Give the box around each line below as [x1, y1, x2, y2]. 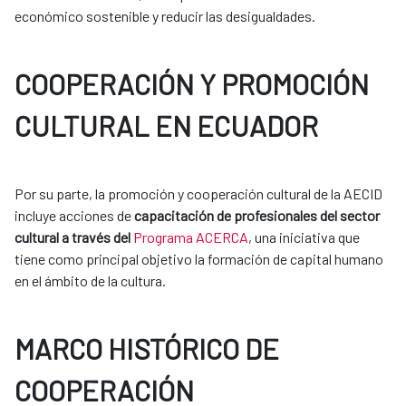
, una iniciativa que [248, 228, 360, 246]
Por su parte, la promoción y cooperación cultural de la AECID [14, 185, 382, 203]
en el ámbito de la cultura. [14, 272, 166, 290]
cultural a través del [14, 228, 130, 246]
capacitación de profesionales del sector [134, 207, 380, 225]
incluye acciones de [14, 207, 134, 225]
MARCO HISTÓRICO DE [14, 332, 279, 366]
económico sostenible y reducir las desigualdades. [14, 7, 315, 25]
